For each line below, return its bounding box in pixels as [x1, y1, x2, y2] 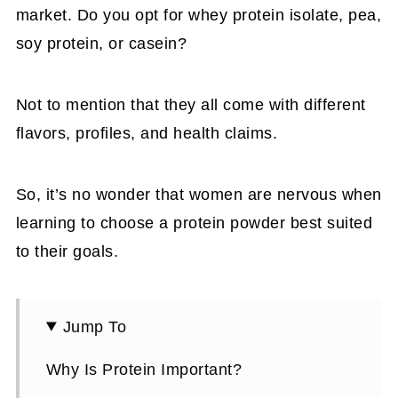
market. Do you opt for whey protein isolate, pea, [15, 5, 382, 24]
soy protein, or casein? [15, 34, 187, 52]
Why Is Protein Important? [45, 360, 243, 378]
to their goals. [15, 242, 119, 260]
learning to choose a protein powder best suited [15, 213, 373, 232]
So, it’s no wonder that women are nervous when [15, 185, 382, 203]
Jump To [62, 317, 127, 336]
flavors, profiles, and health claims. [15, 123, 278, 142]
